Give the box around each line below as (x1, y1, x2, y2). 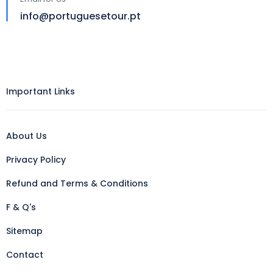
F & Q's (6, 200, 36, 213)
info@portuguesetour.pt (20, 9, 141, 23)
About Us (6, 129, 47, 142)
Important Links (6, 85, 75, 97)
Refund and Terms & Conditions (6, 177, 148, 190)
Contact (6, 248, 43, 261)
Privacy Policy (6, 153, 66, 166)
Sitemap (6, 224, 43, 237)
